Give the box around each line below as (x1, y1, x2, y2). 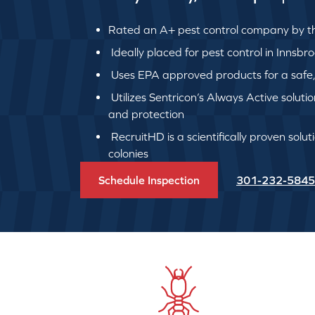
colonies (108, 147, 148, 160)
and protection (108, 108, 184, 120)
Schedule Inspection (98, 174, 200, 186)
